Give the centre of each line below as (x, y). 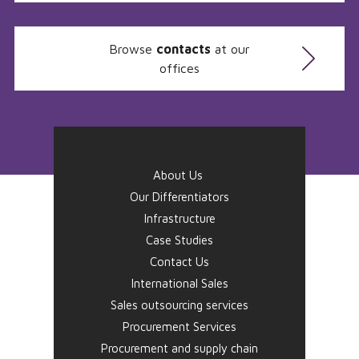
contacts (184, 49)
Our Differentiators (179, 197)
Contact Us (179, 262)
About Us (177, 175)
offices (179, 68)
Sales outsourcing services (179, 305)
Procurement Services (179, 327)
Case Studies (179, 240)
